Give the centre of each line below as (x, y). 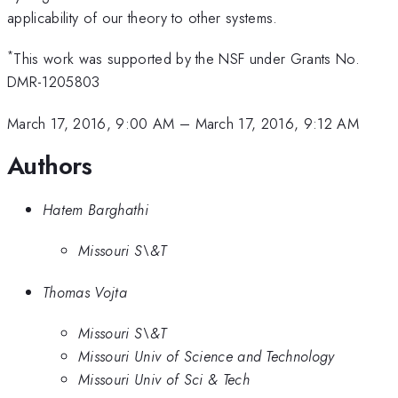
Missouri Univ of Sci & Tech (164, 380)
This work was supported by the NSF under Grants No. (187, 59)
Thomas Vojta (85, 292)
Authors (50, 166)
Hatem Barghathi (96, 209)
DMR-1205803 (54, 82)
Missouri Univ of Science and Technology (207, 357)
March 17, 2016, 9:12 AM (277, 123)
